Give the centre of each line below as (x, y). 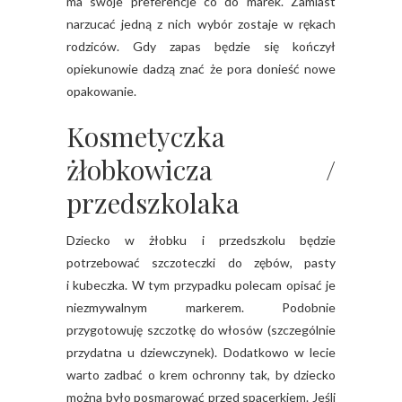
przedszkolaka (153, 203)
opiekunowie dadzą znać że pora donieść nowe (201, 69)
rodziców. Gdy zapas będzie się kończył (201, 47)
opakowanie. (101, 92)
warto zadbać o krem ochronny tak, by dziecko (201, 375)
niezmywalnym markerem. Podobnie (201, 308)
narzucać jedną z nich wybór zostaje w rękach (201, 24)
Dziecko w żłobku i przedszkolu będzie (201, 240)
